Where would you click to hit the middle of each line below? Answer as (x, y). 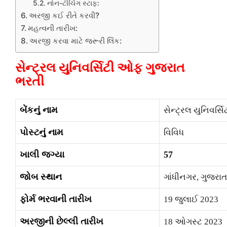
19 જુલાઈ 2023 (191, 199)
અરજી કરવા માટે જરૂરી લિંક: (76, 41)
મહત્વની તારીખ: (53, 28)
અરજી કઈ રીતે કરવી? (64, 15)
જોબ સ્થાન (41, 177)
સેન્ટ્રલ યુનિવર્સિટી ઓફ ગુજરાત (100, 67)
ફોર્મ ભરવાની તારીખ (56, 199)
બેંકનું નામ (39, 110)
